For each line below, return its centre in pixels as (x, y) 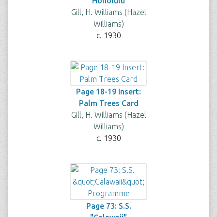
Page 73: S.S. (108, 206)
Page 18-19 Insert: (108, 92)
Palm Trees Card (108, 103)
